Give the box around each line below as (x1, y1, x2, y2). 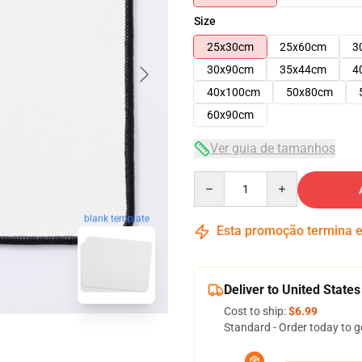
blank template (83, 212, 149, 224)
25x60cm (280, 40, 326, 53)
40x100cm (207, 86, 260, 99)
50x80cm (286, 86, 333, 99)
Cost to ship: (224, 305, 288, 318)
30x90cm (207, 63, 254, 76)
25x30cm (207, 40, 254, 53)
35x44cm (280, 63, 326, 76)
